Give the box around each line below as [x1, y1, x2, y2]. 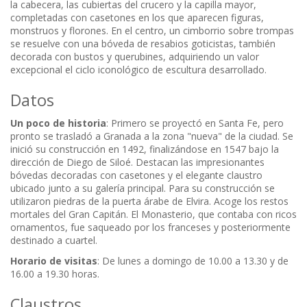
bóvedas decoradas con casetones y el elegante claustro [10, 169, 262, 182]
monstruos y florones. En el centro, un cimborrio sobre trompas [10, 24, 294, 38]
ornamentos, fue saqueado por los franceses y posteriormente [10, 221, 291, 234]
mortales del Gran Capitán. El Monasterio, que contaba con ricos [10, 208, 297, 221]
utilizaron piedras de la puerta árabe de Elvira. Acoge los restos [10, 195, 288, 208]
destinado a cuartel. [10, 234, 97, 247]
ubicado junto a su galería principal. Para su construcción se [10, 182, 275, 195]
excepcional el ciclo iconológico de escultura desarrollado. [10, 63, 267, 77]
